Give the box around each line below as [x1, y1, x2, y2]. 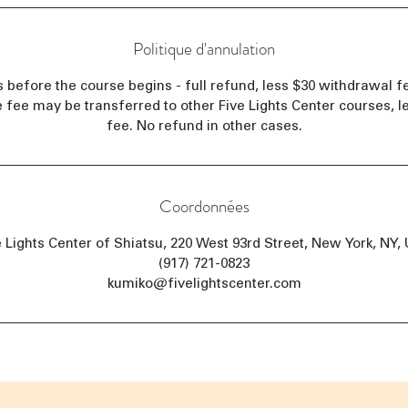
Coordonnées [158, 194, 250, 219]
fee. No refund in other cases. [106, 117, 302, 134]
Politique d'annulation [133, 36, 275, 61]
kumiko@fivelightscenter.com [107, 275, 301, 291]
